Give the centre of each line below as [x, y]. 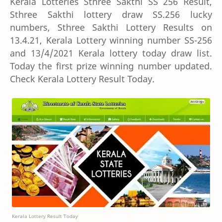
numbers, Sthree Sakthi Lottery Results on [111, 27]
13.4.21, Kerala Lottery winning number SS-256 [111, 40]
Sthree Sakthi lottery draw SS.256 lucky [111, 14]
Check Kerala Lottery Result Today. [82, 79]
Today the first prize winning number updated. [111, 66]
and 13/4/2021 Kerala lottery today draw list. [111, 53]
